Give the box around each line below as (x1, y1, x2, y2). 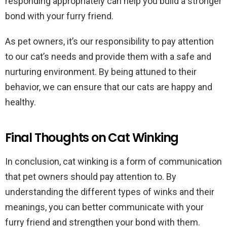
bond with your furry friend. (5, 11, 113, 21)
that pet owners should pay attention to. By (5, 171, 176, 182)
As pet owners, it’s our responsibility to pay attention (5, 36, 214, 47)
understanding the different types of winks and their (5, 186, 214, 197)
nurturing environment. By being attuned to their (5, 66, 197, 77)
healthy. (5, 97, 36, 107)
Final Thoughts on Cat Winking (5, 129, 179, 146)
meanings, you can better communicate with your (5, 202, 204, 212)
